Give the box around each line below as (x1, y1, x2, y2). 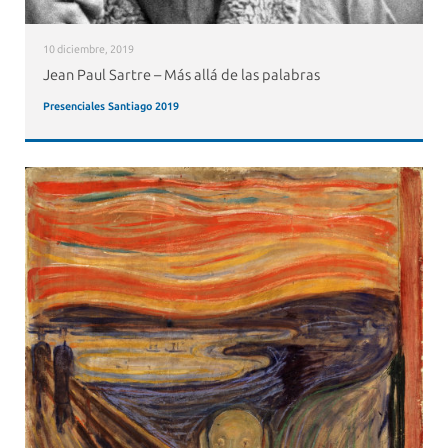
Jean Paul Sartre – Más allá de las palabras (42, 65, 320, 84)
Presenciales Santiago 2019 (42, 99, 179, 113)
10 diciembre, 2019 (42, 43, 134, 57)
